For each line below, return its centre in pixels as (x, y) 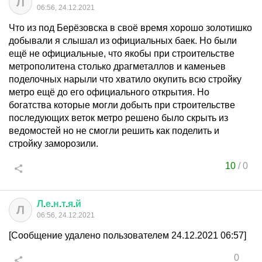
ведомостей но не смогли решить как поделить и (114, 131)
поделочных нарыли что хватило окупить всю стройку (125, 79)
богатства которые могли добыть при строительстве (122, 105)
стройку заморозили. (54, 144)
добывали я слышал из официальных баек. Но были (123, 41)
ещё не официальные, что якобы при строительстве (122, 54)
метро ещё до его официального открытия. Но (109, 92)
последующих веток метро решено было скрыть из (118, 118)
